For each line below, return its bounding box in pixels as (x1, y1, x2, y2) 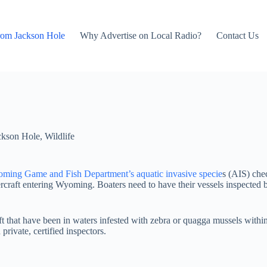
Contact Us (216, 30, 259, 41)
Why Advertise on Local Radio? (80, 30, 202, 41)
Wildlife (45, 131, 74, 142)
